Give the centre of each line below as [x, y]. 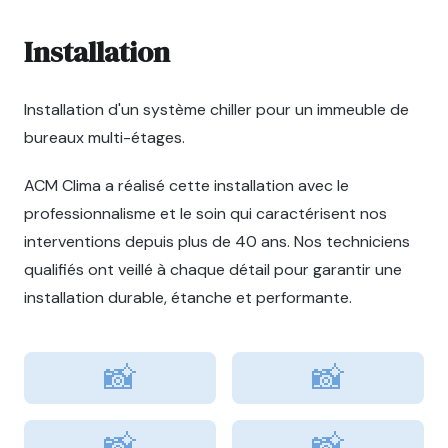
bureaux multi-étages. [104, 137]
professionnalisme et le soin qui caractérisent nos [205, 213]
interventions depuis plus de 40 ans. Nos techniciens [217, 241]
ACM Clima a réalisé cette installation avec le [186, 185]
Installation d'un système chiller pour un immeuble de [216, 109]
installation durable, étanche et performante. [188, 297]
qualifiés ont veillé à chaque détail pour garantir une [213, 269]
